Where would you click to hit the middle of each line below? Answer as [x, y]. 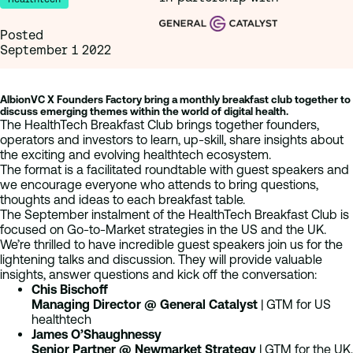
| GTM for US [294, 304]
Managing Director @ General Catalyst [145, 304]
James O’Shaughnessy [97, 334]
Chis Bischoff [70, 289]
